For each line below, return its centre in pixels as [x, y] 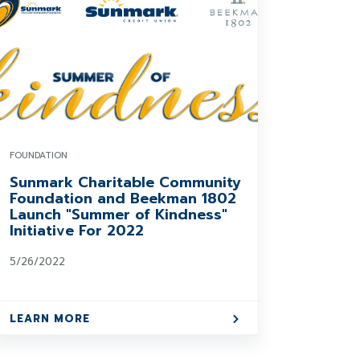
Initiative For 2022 [77, 231]
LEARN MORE [50, 319]
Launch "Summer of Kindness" [119, 215]
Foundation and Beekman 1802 [123, 198]
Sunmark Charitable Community [126, 182]
